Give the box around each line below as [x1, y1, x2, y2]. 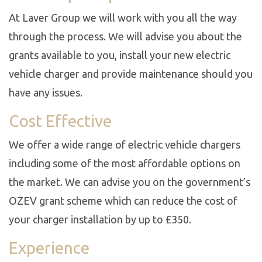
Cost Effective [9, 112, 112, 130]
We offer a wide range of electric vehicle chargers [9, 139, 240, 150]
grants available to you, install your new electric [9, 49, 230, 61]
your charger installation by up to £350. [9, 213, 191, 225]
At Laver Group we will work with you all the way [9, 12, 237, 23]
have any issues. [9, 87, 82, 98]
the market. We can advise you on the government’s [9, 176, 250, 188]
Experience [9, 239, 89, 257]
